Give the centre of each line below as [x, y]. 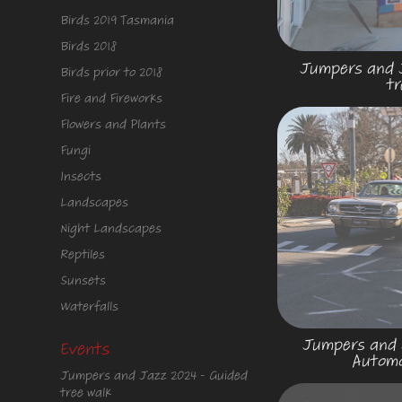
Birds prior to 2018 [112, 72]
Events [85, 349]
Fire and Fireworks [112, 98]
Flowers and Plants [114, 124]
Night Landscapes [111, 228]
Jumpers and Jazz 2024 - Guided [154, 376]
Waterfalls [90, 306]
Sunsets [83, 280]
